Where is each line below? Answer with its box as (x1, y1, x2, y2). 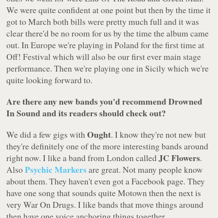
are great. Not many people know (87, 163, 203, 176)
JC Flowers (159, 151, 200, 164)
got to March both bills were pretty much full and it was (6, 16, 200, 28)
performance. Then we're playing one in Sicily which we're (6, 62, 209, 74)
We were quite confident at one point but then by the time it (6, 4, 211, 16)
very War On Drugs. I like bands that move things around (6, 199, 204, 211)
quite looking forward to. (6, 74, 93, 86)
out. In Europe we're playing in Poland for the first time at (6, 39, 205, 51)
